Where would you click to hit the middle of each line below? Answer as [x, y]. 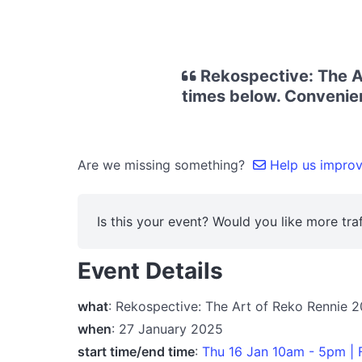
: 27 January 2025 [167, 328]
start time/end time [136, 351]
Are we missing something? [165, 165]
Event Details [150, 271]
